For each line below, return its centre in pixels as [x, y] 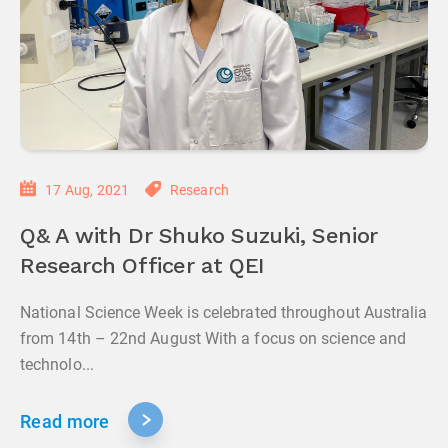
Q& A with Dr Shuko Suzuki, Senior [199, 237]
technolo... [57, 364]
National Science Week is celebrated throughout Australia [224, 312]
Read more [65, 421]
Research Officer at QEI [142, 267]
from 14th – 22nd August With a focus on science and [213, 338]
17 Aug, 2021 [87, 190]
